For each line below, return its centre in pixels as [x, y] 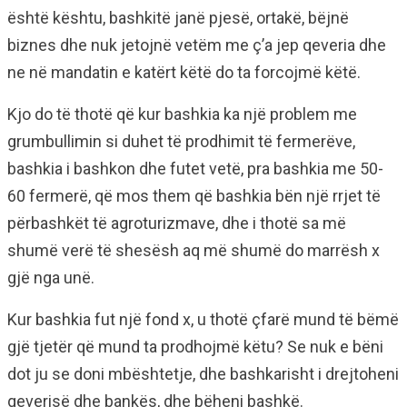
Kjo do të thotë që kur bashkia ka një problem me [182, 114]
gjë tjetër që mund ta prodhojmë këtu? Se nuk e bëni [195, 347]
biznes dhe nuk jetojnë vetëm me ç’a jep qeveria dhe [197, 45]
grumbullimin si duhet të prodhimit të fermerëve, [181, 142]
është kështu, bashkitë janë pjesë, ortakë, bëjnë [178, 18]
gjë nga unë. [51, 278]
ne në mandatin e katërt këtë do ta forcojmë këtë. [184, 73]
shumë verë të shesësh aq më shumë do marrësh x [194, 251]
